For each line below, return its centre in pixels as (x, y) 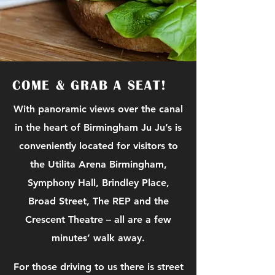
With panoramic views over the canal (98, 109)
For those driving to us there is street (98, 267)
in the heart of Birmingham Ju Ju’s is (98, 127)
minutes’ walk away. (98, 238)
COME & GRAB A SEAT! (90, 85)
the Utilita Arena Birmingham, (98, 164)
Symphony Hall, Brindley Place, (98, 183)
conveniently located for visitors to (98, 146)
